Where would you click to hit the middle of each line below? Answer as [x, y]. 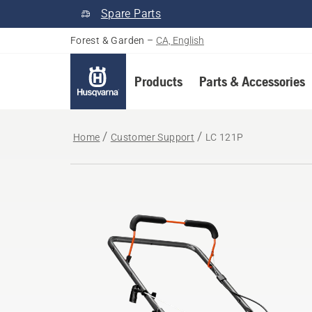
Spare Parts [131, 14]
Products [158, 81]
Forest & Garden [107, 40]
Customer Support [153, 137]
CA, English [180, 40]
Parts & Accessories [252, 81]
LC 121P [224, 137]
